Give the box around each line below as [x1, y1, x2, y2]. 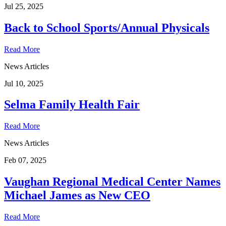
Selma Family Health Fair [4, 98, 140, 111]
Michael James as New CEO [4, 189, 150, 202]
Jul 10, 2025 [4, 79, 43, 88]
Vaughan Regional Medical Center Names [4, 175, 220, 189]
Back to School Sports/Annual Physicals [4, 21, 209, 34]
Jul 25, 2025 [4, 2, 43, 11]
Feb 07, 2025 [4, 156, 46, 165]
